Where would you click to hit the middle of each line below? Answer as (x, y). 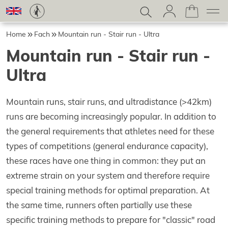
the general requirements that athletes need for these (110, 131)
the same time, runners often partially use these (99, 205)
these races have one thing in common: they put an (106, 161)
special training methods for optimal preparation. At (108, 190)
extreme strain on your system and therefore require (108, 176)
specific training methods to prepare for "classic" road (111, 220)
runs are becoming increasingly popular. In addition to (111, 117)
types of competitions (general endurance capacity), (107, 146)
